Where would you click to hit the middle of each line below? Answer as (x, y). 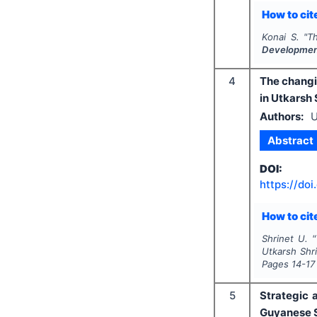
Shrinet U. (285, 239)
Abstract (290, 140)
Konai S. (281, 37)
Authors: (281, 117)
